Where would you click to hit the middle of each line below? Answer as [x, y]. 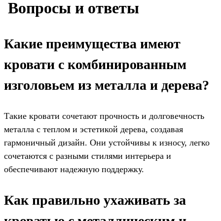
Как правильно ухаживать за [95, 200]
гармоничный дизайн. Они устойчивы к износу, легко [107, 143]
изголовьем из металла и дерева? [107, 85]
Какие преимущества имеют [92, 44]
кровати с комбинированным [95, 65]
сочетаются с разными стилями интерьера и [88, 156]
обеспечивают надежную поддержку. [74, 169]
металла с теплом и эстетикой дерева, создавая [93, 129]
